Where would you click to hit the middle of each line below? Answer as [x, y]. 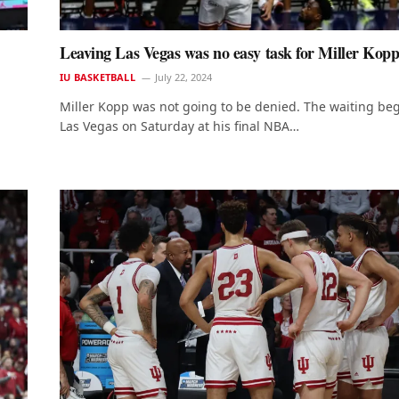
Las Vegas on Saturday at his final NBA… [179, 126]
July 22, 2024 [183, 77]
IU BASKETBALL [98, 77]
